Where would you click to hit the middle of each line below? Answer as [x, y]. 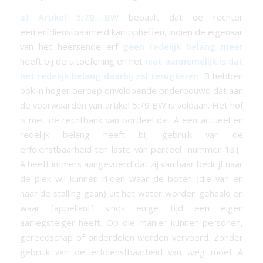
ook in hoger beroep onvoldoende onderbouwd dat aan [131, 91]
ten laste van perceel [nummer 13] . [167, 149]
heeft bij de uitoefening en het [82, 61]
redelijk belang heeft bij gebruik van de [131, 135]
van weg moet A [203, 252]
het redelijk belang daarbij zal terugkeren [109, 76]
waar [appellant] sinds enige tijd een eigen [131, 208]
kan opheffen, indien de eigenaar [176, 32]
